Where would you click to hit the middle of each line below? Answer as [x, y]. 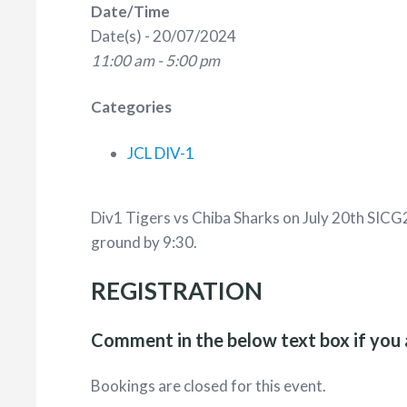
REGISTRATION [177, 291]
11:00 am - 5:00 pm [155, 60]
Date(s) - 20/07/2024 [164, 36]
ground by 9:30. [144, 242]
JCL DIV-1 [161, 153]
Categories [131, 107]
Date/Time [130, 11]
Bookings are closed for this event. [208, 386]
